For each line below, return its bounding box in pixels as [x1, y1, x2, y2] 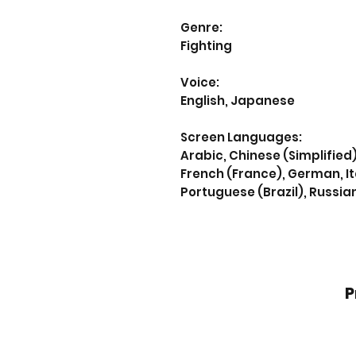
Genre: [180, 19, 222, 36]
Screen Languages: [180, 129, 302, 145]
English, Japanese [180, 92, 295, 109]
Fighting [180, 37, 232, 54]
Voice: [180, 74, 219, 91]
